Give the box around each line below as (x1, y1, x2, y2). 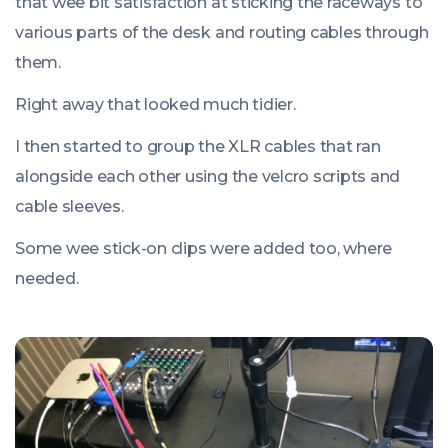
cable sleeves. (15, 196, 124, 216)
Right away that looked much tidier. (15, 94, 296, 114)
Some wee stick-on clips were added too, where (15, 238, 393, 258)
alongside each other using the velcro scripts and (15, 166, 401, 186)
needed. (15, 268, 79, 288)
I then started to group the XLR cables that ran (15, 136, 381, 156)
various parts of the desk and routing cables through (15, 22, 429, 42)
